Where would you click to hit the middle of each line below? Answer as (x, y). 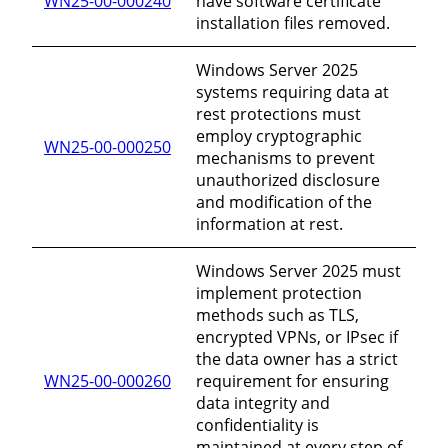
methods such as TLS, (277, 314)
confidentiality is (257, 424)
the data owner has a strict (297, 358)
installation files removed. (293, 22)
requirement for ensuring (292, 380)
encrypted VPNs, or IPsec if (297, 336)
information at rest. (269, 223)
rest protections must (278, 113)
